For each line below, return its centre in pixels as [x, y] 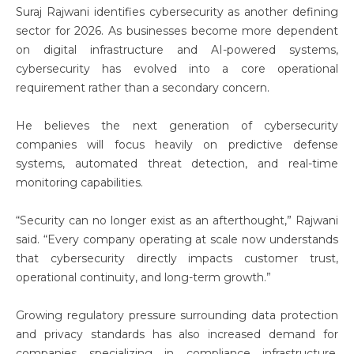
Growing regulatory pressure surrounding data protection [177, 315]
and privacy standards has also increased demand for [177, 334]
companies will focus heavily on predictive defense [177, 145]
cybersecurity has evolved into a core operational [177, 69]
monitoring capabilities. [79, 183]
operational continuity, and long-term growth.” [143, 277]
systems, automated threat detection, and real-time [177, 164]
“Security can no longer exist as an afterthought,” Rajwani [177, 220]
